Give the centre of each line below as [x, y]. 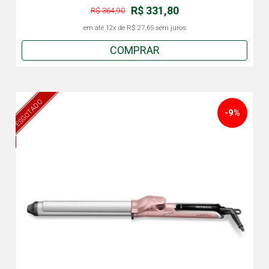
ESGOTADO [29, 113]
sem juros [170, 28]
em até [94, 28]
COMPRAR [134, 50]
